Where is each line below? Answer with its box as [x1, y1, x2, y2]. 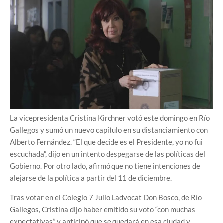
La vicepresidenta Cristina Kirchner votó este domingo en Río [10, 113, 210, 122]
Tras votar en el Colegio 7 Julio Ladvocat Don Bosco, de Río [10, 192, 202, 202]
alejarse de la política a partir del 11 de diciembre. [10, 173, 172, 182]
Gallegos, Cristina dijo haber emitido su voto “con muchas [10, 204, 195, 214]
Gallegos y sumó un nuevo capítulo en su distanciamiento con [10, 125, 208, 134]
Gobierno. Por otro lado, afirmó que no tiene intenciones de [10, 161, 200, 170]
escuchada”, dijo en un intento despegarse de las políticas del [10, 149, 205, 158]
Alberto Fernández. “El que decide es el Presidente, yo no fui [10, 137, 203, 146]
